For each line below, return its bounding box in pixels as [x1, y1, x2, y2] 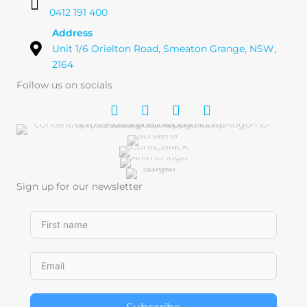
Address [52, 27, 93, 39]
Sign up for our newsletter [16, 181, 143, 193]
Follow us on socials [16, 79, 112, 91]
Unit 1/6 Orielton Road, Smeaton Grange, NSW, [52, 43, 276, 55]
